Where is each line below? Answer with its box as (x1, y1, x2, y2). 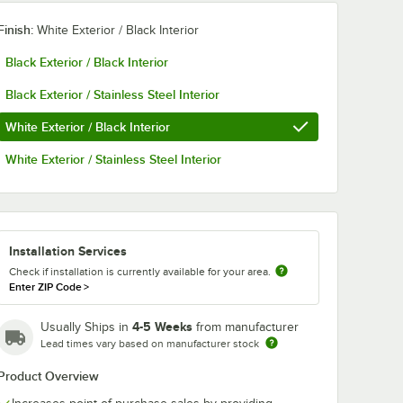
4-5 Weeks (132, 319, 193, 334)
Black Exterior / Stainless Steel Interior (5, 87, 219, 102)
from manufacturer (196, 320, 299, 334)
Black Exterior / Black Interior (5, 55, 168, 69)
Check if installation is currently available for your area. (9, 264, 271, 278)
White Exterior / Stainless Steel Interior (5, 152, 221, 166)
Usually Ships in (40, 320, 132, 334)
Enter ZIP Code (9, 281, 82, 293)
